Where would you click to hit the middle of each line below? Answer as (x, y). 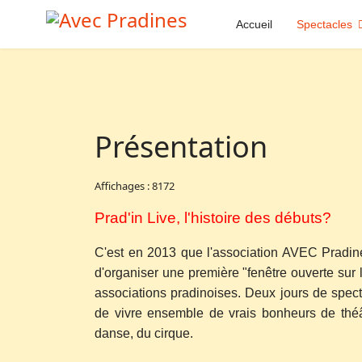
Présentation (181, 147)
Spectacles (324, 24)
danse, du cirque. (144, 333)
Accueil (254, 24)
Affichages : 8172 (135, 186)
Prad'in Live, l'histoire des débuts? (213, 218)
